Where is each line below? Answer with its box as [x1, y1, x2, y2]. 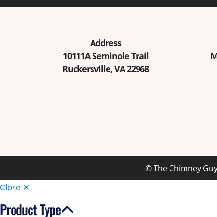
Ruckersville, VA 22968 [62, 62, 149, 75]
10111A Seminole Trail [62, 49, 149, 62]
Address [90, 36, 122, 48]
